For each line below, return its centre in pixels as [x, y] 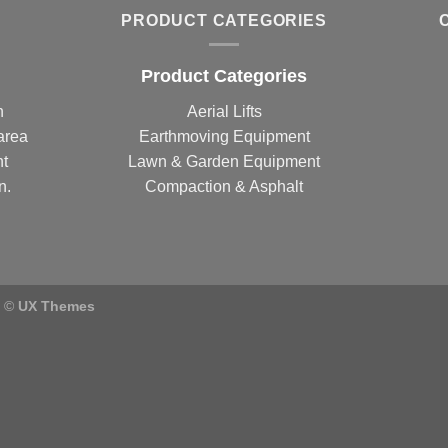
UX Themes [56, 305]
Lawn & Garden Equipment [224, 162]
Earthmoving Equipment [224, 137]
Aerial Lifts [224, 112]
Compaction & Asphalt [224, 187]
